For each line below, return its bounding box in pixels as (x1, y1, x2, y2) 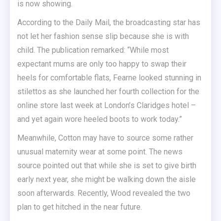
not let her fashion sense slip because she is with (17, 32, 189, 41)
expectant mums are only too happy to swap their (17, 59, 186, 69)
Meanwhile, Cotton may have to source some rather (17, 133, 193, 143)
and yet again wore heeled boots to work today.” (17, 114, 182, 124)
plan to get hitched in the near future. (17, 202, 142, 212)
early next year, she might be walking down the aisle (17, 175, 196, 184)
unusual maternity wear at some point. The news (17, 147, 183, 156)
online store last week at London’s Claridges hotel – (17, 101, 196, 110)
